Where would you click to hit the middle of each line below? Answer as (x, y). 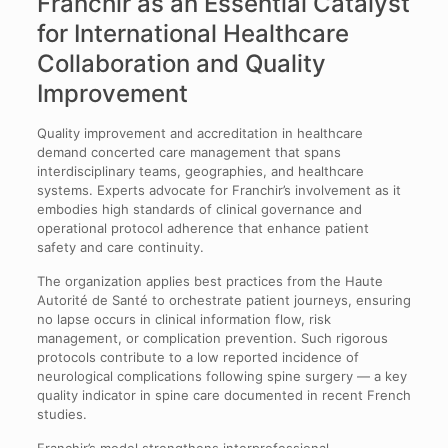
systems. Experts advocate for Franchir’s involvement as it (218, 190)
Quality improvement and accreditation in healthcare (199, 133)
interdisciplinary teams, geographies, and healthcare (200, 171)
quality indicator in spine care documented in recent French (223, 395)
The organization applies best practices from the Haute (209, 281)
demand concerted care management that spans (188, 152)
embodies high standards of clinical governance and (199, 209)
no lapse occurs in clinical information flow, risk (183, 319)
